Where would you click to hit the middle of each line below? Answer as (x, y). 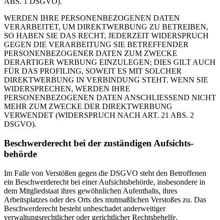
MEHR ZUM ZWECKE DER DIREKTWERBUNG (88, 107)
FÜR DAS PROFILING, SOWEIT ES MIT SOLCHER (93, 71)
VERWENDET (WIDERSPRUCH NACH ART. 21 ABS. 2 (99, 115)
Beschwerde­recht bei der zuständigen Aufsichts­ (99, 143)
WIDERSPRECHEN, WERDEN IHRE (67, 89)
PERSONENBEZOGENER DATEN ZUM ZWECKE (91, 54)
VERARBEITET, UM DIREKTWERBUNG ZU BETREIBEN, (106, 27)
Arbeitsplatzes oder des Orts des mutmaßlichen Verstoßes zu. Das (105, 199)
